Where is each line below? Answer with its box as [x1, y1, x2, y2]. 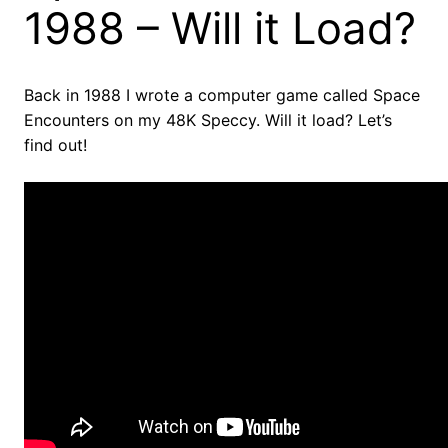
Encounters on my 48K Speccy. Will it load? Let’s [24, 110, 392, 131]
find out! [24, 135, 87, 156]
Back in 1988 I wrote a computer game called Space [24, 85, 420, 106]
